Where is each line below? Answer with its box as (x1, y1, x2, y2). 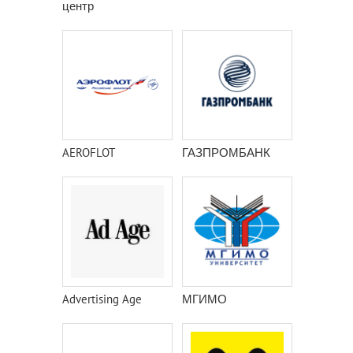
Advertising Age (62, 292, 142, 307)
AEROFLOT (62, 145, 115, 160)
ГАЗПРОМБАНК (182, 145, 270, 160)
